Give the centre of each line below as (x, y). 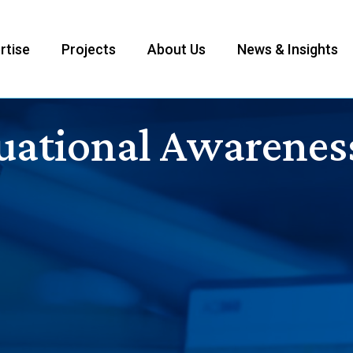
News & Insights (287, 49)
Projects (88, 49)
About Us (176, 49)
